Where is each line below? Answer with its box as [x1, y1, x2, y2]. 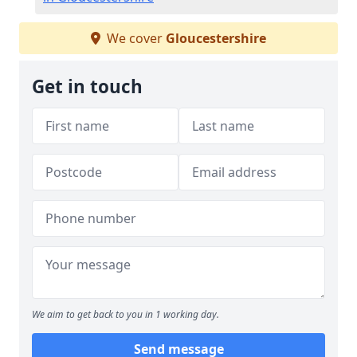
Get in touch [32, 74, 143, 99]
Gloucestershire [166, 29, 266, 47]
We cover [104, 29, 166, 47]
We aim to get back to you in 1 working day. [32, 308, 219, 321]
